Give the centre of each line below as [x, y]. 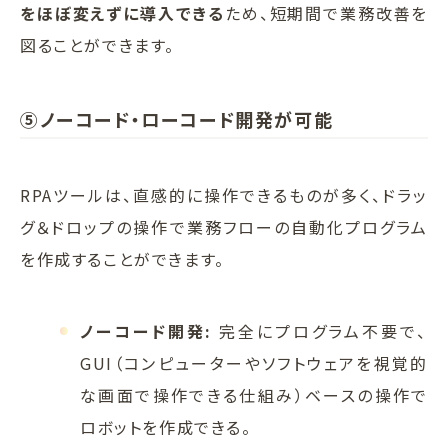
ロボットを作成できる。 [166, 426]
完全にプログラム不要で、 [320, 330]
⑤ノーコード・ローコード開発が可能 [177, 118]
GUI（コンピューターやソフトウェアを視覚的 [254, 362]
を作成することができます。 [122, 258]
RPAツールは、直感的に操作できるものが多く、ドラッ [224, 194]
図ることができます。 [97, 44]
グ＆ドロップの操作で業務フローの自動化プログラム [224, 226]
